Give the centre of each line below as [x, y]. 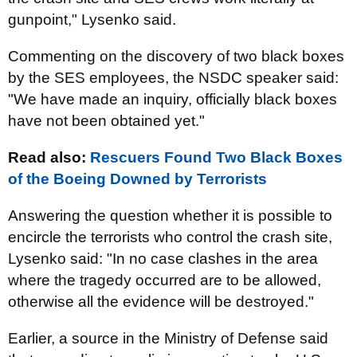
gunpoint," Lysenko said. [92, 20]
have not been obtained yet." [106, 121]
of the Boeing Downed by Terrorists [137, 179]
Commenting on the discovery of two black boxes [176, 56]
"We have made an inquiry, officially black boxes [173, 99]
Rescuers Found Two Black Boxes [216, 157]
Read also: [49, 157]
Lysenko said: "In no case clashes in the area [163, 259]
